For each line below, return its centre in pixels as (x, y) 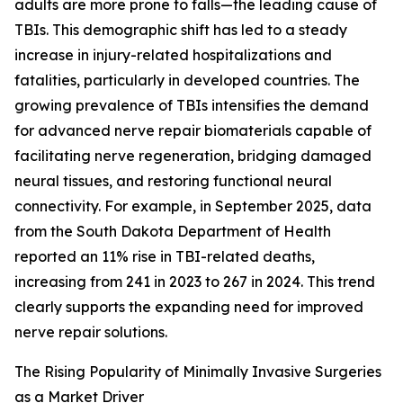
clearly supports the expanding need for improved (189, 307)
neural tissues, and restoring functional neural (173, 181)
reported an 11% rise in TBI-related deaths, (165, 257)
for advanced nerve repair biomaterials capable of (193, 131)
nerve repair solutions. (91, 332)
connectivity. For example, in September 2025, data (193, 206)
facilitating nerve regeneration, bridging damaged (193, 156)
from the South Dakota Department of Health (173, 232)
